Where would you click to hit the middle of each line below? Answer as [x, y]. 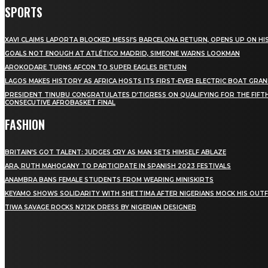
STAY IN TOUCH [40, 229]
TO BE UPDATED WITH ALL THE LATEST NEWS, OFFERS [97, 255]
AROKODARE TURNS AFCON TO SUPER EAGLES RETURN [96, 68]
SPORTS [24, 12]
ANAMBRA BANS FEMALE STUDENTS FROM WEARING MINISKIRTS [109, 180]
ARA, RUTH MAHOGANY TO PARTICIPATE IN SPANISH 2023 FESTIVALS [118, 166]
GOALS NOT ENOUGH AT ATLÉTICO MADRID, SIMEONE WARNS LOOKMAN [122, 54]
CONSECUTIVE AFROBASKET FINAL [60, 103]
